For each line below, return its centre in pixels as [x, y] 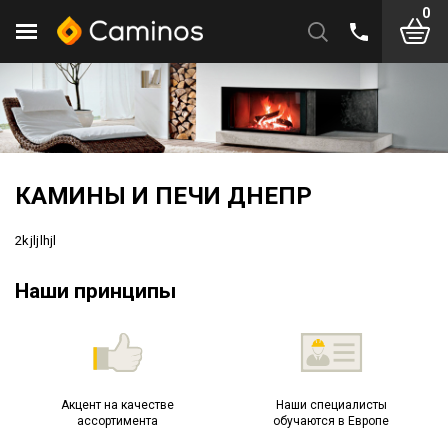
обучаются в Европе [331, 420]
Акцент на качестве [117, 404]
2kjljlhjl [36, 240]
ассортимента [117, 420]
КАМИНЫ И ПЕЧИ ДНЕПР [163, 195]
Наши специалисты [331, 404]
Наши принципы [95, 290]
